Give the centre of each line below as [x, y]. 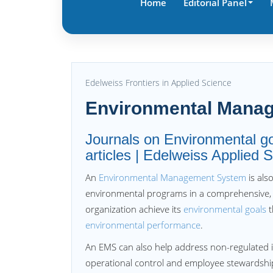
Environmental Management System [172, 177]
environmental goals [225, 209]
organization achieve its [134, 209]
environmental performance [143, 225]
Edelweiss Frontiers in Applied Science [158, 83]
